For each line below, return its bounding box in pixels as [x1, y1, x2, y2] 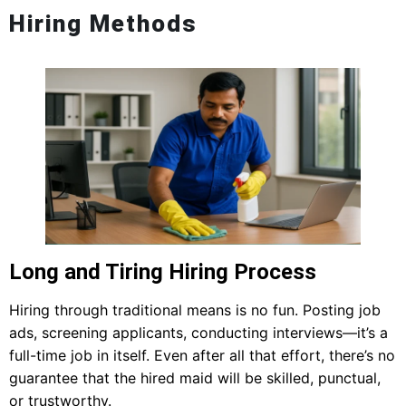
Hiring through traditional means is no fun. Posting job [9, 301, 381, 320]
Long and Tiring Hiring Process [9, 259, 316, 285]
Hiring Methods [9, 9, 198, 37]
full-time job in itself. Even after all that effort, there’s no [9, 346, 395, 365]
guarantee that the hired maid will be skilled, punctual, [9, 369, 381, 388]
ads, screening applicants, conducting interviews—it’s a [9, 324, 388, 343]
